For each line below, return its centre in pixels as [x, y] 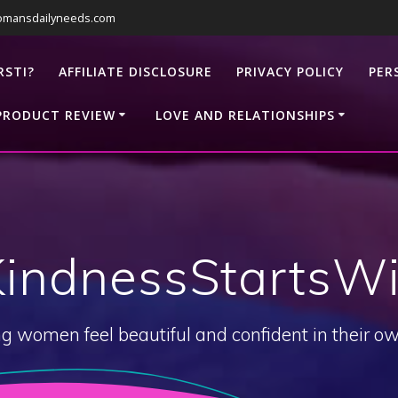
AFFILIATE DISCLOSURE [136, 71]
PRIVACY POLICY [291, 71]
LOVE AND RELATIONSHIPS [245, 115]
